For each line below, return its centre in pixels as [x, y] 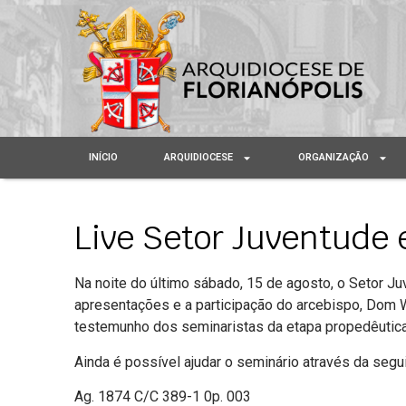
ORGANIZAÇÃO [334, 158]
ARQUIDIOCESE [199, 158]
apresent [102, 305]
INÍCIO [103, 158]
